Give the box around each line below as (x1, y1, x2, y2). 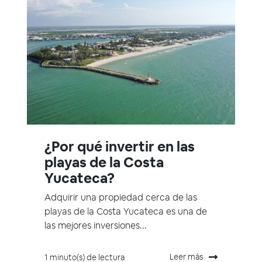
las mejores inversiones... (44, 219, 147, 232)
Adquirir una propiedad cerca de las (44, 191, 197, 204)
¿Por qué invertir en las (44, 137, 195, 156)
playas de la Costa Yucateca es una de (44, 205, 207, 218)
